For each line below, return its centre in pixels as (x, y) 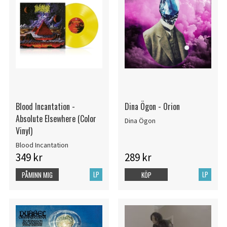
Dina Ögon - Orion (152, 107)
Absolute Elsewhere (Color (56, 119)
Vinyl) (24, 131)
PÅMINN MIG (37, 175)
